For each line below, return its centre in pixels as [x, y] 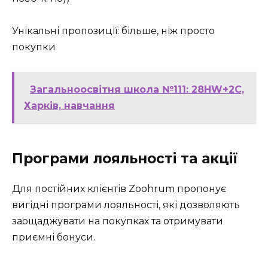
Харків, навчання [69, 105]
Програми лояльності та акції [125, 158]
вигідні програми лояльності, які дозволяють [126, 205]
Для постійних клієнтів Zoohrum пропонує [119, 188]
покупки [34, 47]
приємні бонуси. [54, 237]
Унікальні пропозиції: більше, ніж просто [113, 31]
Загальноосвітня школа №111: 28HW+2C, [137, 89]
